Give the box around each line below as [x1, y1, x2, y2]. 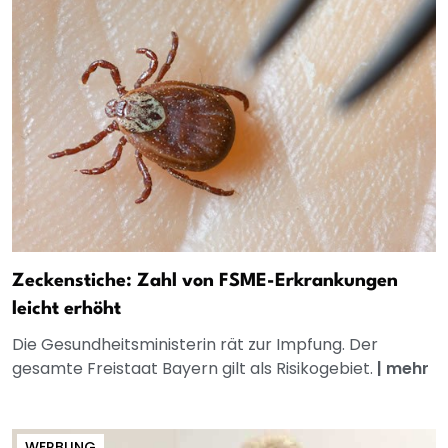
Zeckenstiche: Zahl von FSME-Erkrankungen [12, 271, 398, 290]
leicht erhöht [12, 299, 121, 318]
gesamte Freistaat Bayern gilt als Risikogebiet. [12, 356, 377, 380]
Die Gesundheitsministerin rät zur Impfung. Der [12, 332, 378, 356]
